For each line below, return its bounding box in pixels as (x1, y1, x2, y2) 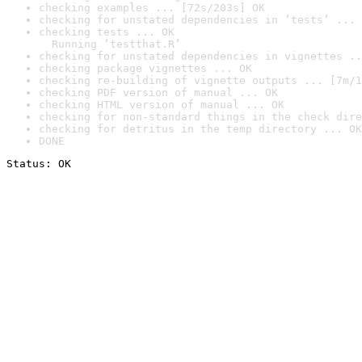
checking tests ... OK (39, 26, 175, 38)
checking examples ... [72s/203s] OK (39, 2, 265, 14)
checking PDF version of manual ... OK (39, 86, 278, 99)
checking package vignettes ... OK (39, 62, 252, 74)
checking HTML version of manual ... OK (39, 99, 284, 111)
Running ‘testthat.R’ (39, 38, 181, 50)
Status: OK (6, 158, 71, 170)
